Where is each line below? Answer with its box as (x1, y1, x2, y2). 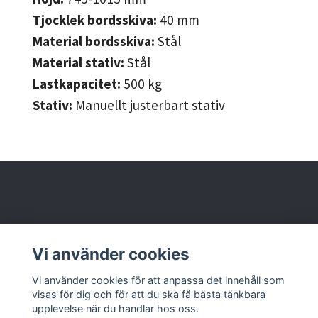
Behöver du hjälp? (11, 226, 120, 243)
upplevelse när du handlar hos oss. (31, 302, 199, 314)
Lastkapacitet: (33, 75, 121, 93)
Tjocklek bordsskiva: (33, 11, 157, 29)
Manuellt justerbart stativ (75, 97, 225, 114)
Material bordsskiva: (33, 33, 155, 50)
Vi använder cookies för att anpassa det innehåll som (31, 273, 285, 286)
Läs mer (11, 270, 58, 287)
